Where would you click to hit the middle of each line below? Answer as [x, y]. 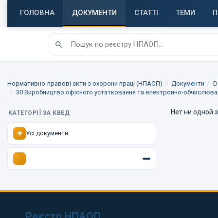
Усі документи [47, 133]
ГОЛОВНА [37, 13]
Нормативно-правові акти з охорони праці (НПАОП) [85, 83]
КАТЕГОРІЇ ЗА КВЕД [39, 113]
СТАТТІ [146, 13]
